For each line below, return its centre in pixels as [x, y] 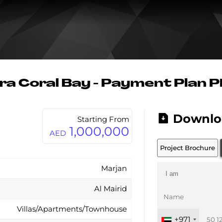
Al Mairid [110, 189]
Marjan [114, 168]
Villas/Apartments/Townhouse [72, 209]
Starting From [104, 119]
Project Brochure [188, 148]
